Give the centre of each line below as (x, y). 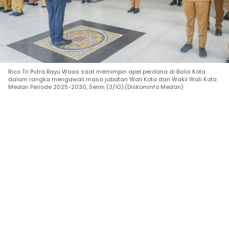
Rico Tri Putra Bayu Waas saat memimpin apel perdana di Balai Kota (107, 71)
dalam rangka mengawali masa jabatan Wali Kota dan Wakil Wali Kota (112, 79)
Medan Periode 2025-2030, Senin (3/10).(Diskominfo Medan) (96, 87)
